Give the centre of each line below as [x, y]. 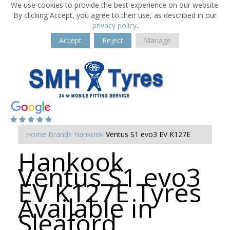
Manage [157, 40]
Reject [113, 40]
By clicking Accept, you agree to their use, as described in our [115, 15]
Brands [60, 134]
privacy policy [114, 25]
